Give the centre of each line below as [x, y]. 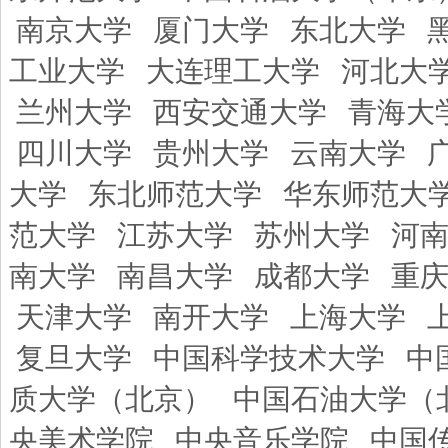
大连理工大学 [233, 71]
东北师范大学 [175, 194]
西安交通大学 [240, 112]
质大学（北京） [110, 399]
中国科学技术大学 [269, 358]
